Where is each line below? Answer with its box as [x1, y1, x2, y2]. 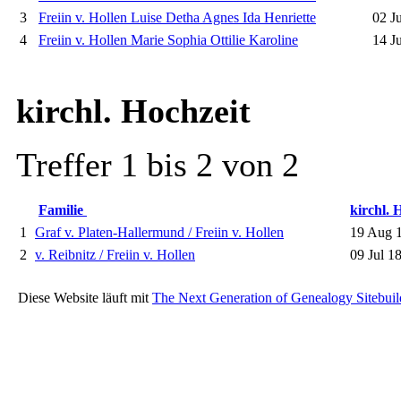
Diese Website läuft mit [7, 290, 152, 305]
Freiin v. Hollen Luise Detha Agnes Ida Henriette [38, 10, 316, 26]
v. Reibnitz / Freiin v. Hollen [35, 247, 195, 263]
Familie [38, 202, 87, 218]
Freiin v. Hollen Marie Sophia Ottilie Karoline [38, 32, 298, 48]
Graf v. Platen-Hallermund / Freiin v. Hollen [35, 225, 284, 241]
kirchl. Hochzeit [16, 92, 251, 131]
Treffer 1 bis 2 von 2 [16, 146, 299, 184]
